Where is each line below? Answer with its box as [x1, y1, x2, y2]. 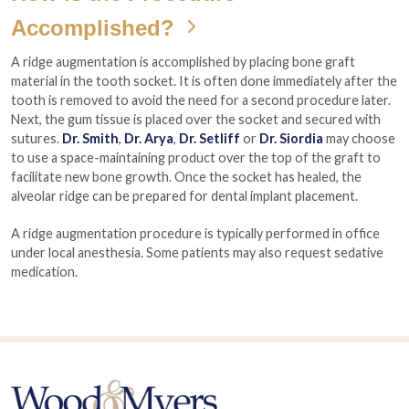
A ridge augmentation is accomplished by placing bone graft [11, 54, 355, 69]
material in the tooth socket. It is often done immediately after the [11, 73, 397, 89]
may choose [323, 131, 395, 146]
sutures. [11, 131, 62, 146]
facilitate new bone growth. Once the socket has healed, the [11, 169, 362, 184]
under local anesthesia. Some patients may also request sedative [11, 245, 383, 260]
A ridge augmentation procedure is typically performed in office [11, 225, 380, 241]
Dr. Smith [62, 131, 119, 146]
